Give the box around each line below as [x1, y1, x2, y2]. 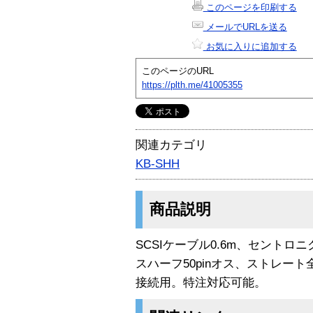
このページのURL [142, 65, 214, 76]
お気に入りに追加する [203, 41, 297, 52]
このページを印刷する [203, 1, 297, 13]
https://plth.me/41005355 [142, 79, 242, 90]
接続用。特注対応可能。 [136, 275, 266, 289]
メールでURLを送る [203, 21, 287, 32]
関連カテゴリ [136, 138, 207, 152]
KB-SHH [136, 156, 180, 170]
